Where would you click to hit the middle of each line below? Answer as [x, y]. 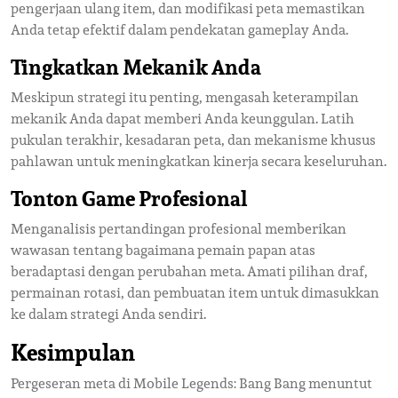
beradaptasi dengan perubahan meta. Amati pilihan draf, [189, 271]
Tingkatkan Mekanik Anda [136, 67]
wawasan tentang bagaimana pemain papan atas [163, 250]
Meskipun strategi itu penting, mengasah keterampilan [185, 97]
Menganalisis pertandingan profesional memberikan [179, 229]
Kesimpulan [73, 353]
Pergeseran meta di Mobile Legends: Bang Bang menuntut [191, 383]
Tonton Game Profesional [129, 199]
